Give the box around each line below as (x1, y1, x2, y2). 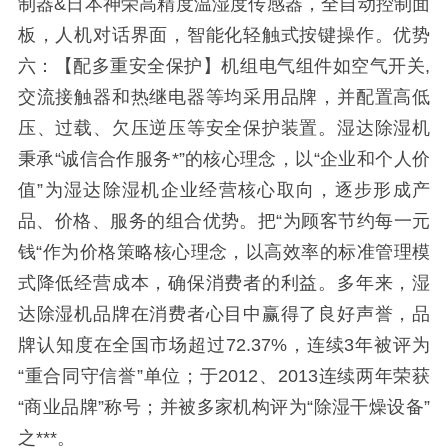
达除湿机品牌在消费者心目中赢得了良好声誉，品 (17, 303, 431, 324)
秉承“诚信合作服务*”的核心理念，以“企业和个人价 (17, 148, 431, 169)
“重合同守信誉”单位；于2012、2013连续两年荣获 (17, 365, 431, 386)
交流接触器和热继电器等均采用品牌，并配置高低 (17, 86, 431, 107)
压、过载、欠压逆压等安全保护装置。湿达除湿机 (17, 117, 431, 138)
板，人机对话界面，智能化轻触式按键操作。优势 (17, 24, 431, 45)
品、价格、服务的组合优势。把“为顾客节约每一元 (17, 210, 431, 231)
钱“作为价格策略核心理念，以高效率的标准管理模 (17, 241, 431, 262)
